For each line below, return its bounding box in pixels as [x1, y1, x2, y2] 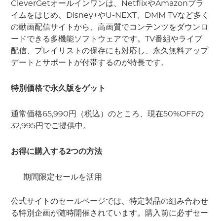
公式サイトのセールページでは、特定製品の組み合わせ [11, 197, 209, 205]
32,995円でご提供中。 [11, 121, 91, 130]
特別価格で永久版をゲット [11, 84, 106, 92]
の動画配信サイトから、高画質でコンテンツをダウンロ [11, 23, 209, 31]
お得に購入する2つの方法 [11, 147, 103, 155]
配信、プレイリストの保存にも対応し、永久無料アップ [11, 46, 209, 55]
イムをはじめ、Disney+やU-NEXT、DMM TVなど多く [11, 11, 210, 19]
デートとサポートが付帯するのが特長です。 [11, 58, 169, 67]
